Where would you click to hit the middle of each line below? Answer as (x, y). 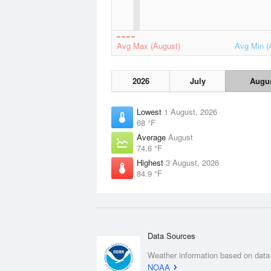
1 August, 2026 (191, 112)
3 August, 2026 (192, 162)
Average (152, 137)
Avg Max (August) (149, 46)
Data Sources (171, 236)
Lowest (150, 112)
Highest (151, 162)
